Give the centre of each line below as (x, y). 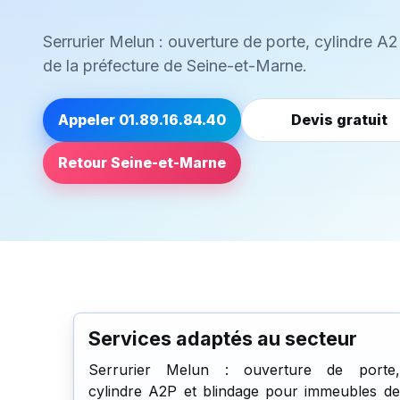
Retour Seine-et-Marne (142, 163)
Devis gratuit (339, 120)
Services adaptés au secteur (223, 338)
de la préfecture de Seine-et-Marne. (175, 66)
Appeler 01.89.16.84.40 (142, 120)
